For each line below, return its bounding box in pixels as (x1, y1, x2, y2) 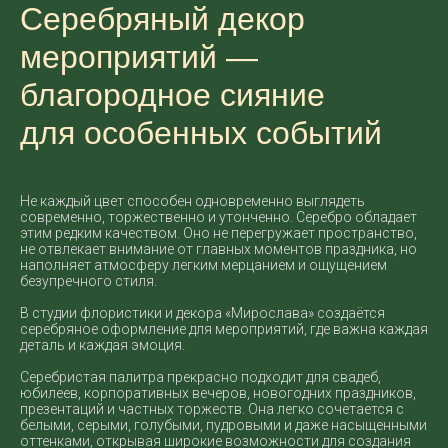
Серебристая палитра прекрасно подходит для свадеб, (20, 369, 381, 385)
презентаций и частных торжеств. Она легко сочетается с (20, 401, 404, 417)
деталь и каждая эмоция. (20, 337, 185, 353)
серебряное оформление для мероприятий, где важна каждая (20, 321, 428, 337)
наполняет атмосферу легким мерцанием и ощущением (20, 257, 387, 273)
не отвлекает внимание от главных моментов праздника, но (20, 241, 417, 257)
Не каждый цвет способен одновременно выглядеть (20, 193, 365, 209)
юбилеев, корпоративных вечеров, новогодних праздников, (20, 385, 416, 401)
